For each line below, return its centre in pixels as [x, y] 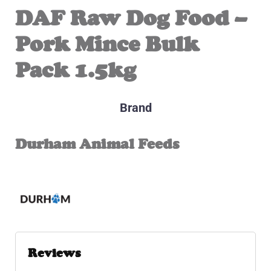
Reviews [54, 253]
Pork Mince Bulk [107, 44]
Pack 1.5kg [76, 70]
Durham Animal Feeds [97, 144]
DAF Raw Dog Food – [131, 18]
